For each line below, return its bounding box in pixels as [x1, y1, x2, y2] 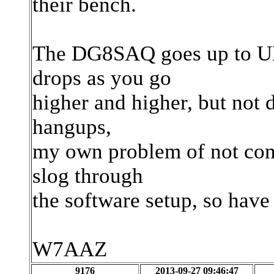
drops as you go [32, 66, 171, 90]
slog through [32, 164, 143, 188]
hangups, [32, 115, 111, 139]
